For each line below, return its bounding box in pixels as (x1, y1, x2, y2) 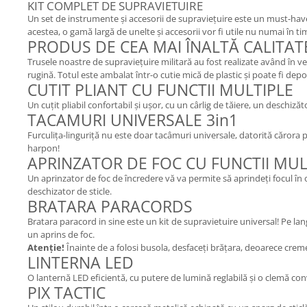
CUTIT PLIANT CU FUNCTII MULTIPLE (27, 79, 293, 101)
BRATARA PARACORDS (27, 195, 193, 217)
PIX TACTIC (27, 282, 106, 304)
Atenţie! (27, 241, 66, 254)
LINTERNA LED (27, 251, 134, 273)
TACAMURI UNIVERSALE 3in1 (27, 109, 238, 131)
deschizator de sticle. (27, 185, 112, 197)
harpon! (27, 142, 60, 154)
